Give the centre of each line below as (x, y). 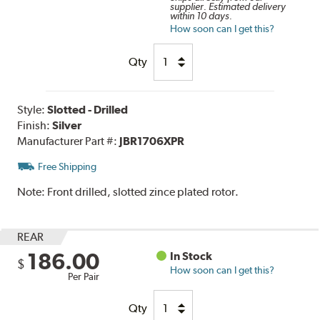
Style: (32, 109)
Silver (67, 125)
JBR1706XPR (152, 141)
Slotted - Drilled (88, 109)
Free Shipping (67, 166)
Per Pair (84, 276)
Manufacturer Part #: (69, 141)
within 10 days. (201, 15)
